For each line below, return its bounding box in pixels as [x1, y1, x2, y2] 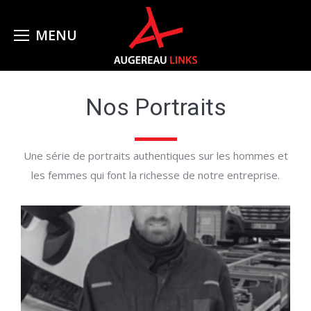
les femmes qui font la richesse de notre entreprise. [31, 168, 280, 183]
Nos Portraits [85, 93, 226, 121]
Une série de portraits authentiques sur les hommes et [23, 149, 288, 163]
